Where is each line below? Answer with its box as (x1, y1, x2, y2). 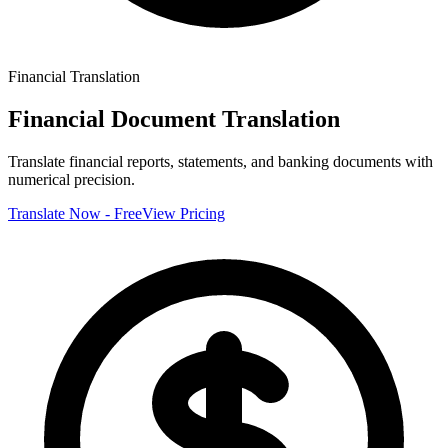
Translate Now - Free (8, 204, 142, 222)
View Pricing (142, 204, 225, 222)
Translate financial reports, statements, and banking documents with (8, 152, 433, 170)
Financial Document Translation (8, 105, 340, 132)
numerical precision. (8, 170, 135, 188)
